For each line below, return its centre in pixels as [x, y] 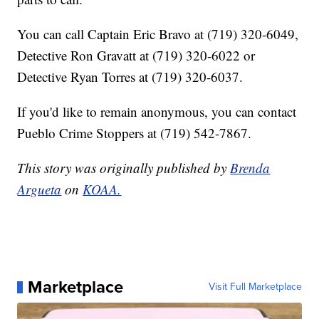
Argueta [40, 189]
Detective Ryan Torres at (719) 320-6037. [130, 77]
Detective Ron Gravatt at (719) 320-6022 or [136, 56]
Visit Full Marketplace [255, 287]
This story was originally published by [124, 168]
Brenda [250, 168]
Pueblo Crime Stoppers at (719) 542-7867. [135, 133]
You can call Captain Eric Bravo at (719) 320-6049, [158, 34]
